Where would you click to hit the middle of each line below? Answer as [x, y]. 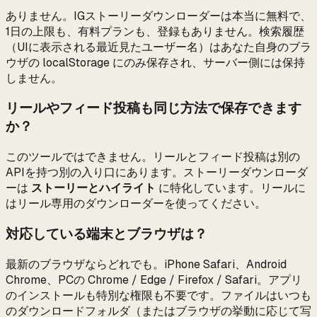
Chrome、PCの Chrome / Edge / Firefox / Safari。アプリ [154, 279]
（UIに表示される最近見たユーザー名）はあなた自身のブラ [158, 47]
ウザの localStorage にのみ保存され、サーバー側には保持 [155, 62]
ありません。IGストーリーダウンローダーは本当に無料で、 [158, 16]
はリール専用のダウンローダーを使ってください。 [136, 204]
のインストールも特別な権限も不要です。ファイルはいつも [158, 295]
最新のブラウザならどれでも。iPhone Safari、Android [146, 264]
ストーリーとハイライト [93, 188]
